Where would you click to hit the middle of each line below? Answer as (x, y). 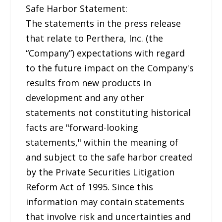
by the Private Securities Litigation (100, 172)
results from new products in (89, 83)
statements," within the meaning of (102, 142)
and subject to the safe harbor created (109, 157)
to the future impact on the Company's (110, 68)
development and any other (85, 97)
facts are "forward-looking (82, 127)
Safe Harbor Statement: (77, 8)
